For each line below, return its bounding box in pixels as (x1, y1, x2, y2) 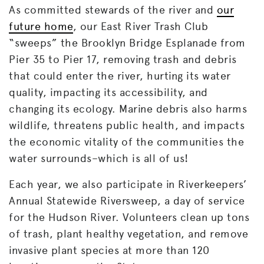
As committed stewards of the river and (9, 4, 217, 16)
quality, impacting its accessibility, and (9, 86, 208, 99)
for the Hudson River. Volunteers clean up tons (9, 211, 249, 224)
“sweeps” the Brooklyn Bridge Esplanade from (9, 37, 246, 49)
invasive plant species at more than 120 (9, 244, 210, 257)
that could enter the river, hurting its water (9, 70, 231, 82)
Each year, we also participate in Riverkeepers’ (9, 178, 247, 191)
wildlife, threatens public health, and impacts (9, 119, 245, 132)
